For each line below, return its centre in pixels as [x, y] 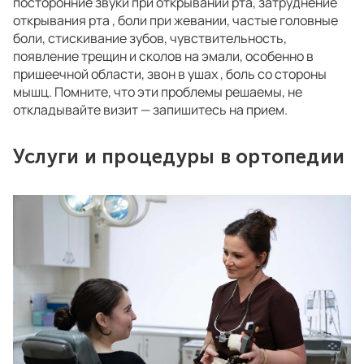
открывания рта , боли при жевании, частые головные [175, 20]
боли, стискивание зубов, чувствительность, [150, 38]
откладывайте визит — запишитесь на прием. [152, 110]
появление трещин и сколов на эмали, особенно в [163, 56]
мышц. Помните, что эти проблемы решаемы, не [158, 92]
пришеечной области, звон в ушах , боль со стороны [170, 74]
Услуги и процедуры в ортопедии [179, 156]
